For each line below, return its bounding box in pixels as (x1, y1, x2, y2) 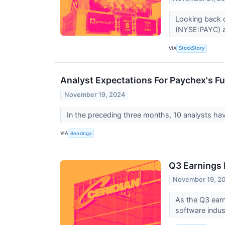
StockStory (179, 45, 205, 51)
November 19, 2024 (64, 90, 126, 98)
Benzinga (70, 130, 92, 136)
